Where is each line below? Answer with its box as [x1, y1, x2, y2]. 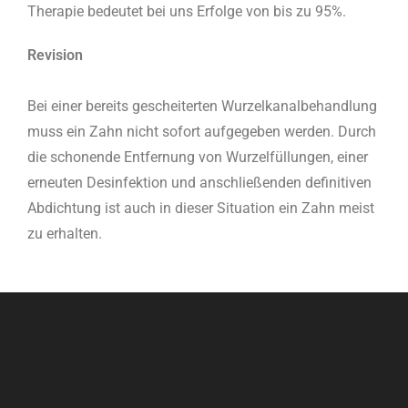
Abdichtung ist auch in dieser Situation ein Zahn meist [27, 199, 374, 217]
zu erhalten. [27, 225, 106, 242]
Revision [27, 46, 83, 64]
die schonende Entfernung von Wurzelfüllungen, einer [27, 148, 368, 166]
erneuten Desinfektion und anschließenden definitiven [27, 174, 372, 191]
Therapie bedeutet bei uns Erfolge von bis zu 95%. [27, 3, 350, 20]
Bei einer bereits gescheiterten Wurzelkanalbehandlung [27, 97, 377, 115]
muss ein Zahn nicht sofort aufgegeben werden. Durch [27, 123, 376, 140]
